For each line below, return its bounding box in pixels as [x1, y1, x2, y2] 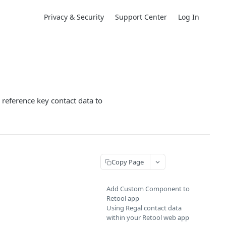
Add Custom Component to [106, 184, 190, 193]
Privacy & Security [44, 12, 104, 22]
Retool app [106, 194, 139, 203]
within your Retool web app [106, 213, 189, 222]
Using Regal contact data [106, 203, 182, 212]
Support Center [115, 12, 167, 22]
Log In [178, 12, 199, 22]
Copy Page [111, 157, 144, 166]
